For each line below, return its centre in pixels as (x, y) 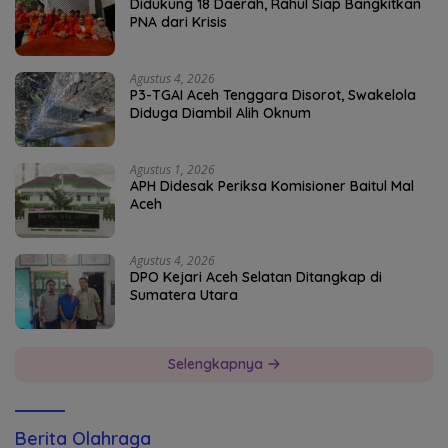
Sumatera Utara (184, 295)
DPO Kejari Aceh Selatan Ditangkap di (256, 277)
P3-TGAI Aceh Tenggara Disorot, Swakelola (273, 95)
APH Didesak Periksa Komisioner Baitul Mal (272, 186)
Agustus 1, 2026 (172, 170)
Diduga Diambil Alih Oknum (220, 113)
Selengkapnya (217, 364)
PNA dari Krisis (178, 22)
